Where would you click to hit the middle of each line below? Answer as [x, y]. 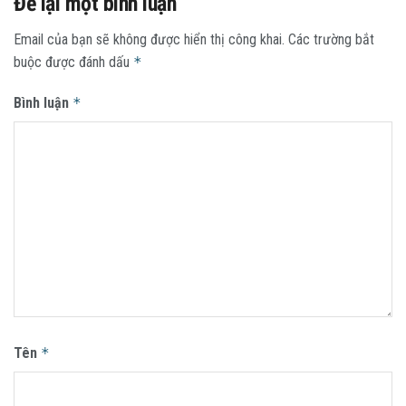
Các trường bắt [331, 39]
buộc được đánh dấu [73, 62]
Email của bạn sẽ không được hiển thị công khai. [149, 39]
